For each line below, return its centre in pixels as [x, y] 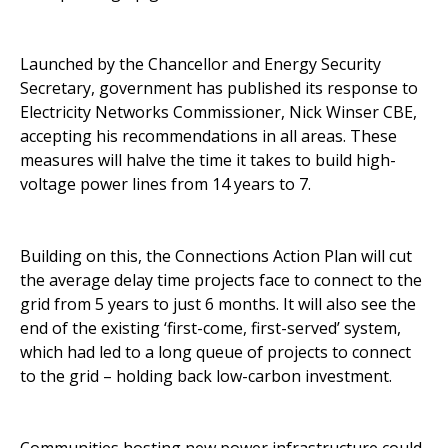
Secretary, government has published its [173, 88]
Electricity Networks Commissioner [150, 112]
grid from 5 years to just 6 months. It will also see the [218, 304]
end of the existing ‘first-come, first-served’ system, [210, 328]
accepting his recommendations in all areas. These [208, 136]
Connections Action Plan [266, 256]
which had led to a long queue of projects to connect [215, 352]
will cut [384, 256]
